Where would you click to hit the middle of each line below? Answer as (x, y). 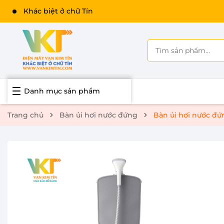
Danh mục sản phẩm (62, 91)
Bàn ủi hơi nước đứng (98, 115)
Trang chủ (25, 115)
